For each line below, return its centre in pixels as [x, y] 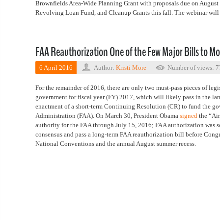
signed [189, 116]
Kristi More [131, 68]
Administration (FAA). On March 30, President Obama [108, 116]
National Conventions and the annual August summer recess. [118, 144]
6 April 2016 [56, 68]
